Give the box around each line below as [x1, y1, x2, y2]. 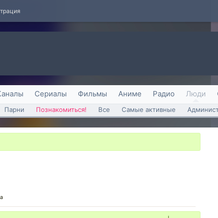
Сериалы [35, 89, 67, 98]
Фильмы [78, 89, 107, 98]
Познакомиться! [36, 106, 87, 113]
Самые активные [122, 106, 176, 113]
